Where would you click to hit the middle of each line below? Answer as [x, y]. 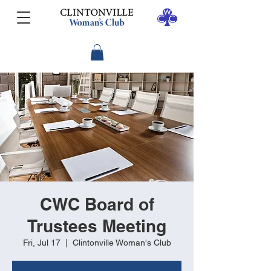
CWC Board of [97, 204]
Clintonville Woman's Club [122, 243]
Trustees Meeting [97, 226]
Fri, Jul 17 [41, 243]
